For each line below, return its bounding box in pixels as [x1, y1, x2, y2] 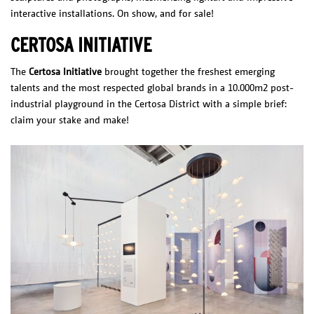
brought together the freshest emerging [102, 64, 275, 77]
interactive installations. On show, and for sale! [11, 6, 214, 19]
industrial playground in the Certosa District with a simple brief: [11, 97, 287, 109]
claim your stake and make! [11, 113, 129, 125]
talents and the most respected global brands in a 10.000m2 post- [11, 81, 294, 93]
